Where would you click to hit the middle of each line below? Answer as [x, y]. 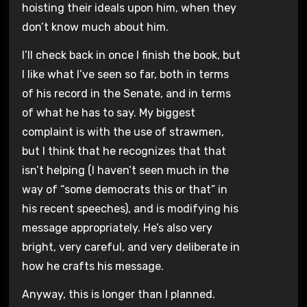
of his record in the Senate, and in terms [126, 93]
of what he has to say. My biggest [108, 112]
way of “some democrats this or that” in [124, 189]
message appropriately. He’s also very [117, 228]
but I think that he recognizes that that [124, 151]
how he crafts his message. [93, 266]
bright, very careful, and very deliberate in [131, 247]
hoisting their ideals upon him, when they [129, 8]
